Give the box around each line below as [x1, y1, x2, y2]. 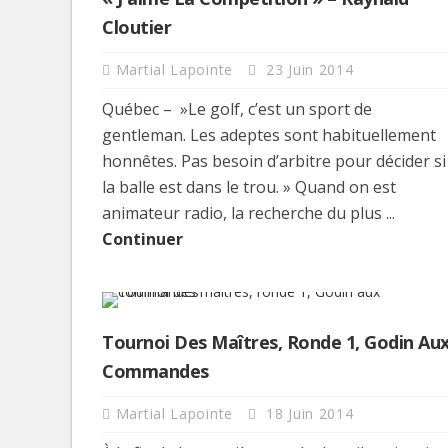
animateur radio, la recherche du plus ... [102, 201, 395, 224]
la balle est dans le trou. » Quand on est [102, 175, 396, 198]
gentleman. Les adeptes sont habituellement [102, 123, 436, 146]
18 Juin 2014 [261, 403, 354, 423]
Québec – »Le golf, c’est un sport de [102, 97, 372, 120]
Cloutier [102, 14, 171, 39]
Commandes [102, 358, 209, 383]
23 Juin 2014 [261, 59, 354, 79]
